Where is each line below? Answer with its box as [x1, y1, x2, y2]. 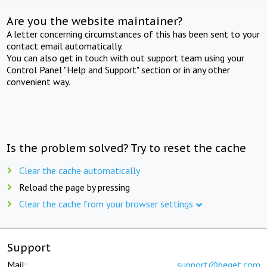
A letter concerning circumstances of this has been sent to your [7, 27, 260, 40]
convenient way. [7, 75, 71, 88]
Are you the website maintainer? [7, 14, 183, 28]
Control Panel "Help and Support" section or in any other [7, 63, 231, 76]
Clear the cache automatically [19, 164, 140, 176]
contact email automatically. [7, 39, 123, 52]
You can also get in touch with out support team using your [7, 51, 245, 64]
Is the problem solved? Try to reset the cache [7, 141, 247, 155]
